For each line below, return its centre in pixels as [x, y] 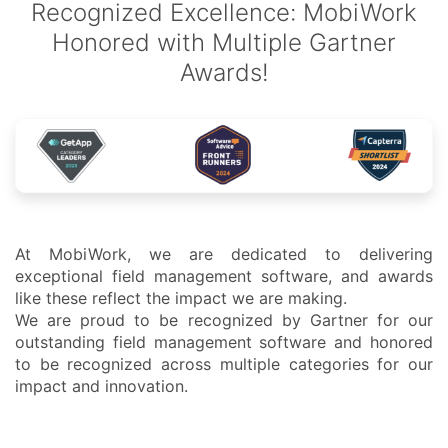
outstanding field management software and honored [224, 341]
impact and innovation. [101, 385]
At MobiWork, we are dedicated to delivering [224, 253]
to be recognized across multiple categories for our [224, 363]
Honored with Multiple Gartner [224, 42]
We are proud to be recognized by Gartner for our [224, 319]
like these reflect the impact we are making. [181, 297]
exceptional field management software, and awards [224, 275]
